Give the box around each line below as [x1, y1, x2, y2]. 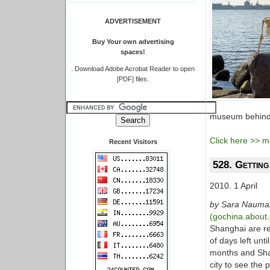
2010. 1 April [210, 181, 257, 190]
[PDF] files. [117, 75, 149, 83]
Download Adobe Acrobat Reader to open [75, 65, 195, 72]
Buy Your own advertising [92, 38, 174, 45]
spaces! [121, 48, 145, 55]
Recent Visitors [108, 138, 157, 145]
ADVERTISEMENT [105, 17, 161, 25]
